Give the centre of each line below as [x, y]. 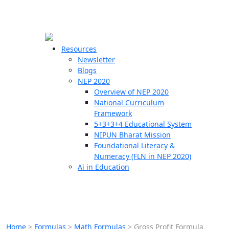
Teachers [25, 95]
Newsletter [96, 60]
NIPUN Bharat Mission [132, 135]
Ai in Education [104, 167]
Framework [113, 113]
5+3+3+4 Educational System [143, 124]
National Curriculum [129, 102]
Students [24, 112]
